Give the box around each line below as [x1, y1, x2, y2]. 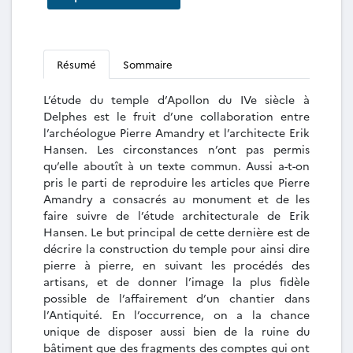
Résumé [57, 57, 96, 71]
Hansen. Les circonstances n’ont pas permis [43, 141, 310, 157]
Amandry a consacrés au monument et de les [43, 191, 310, 206]
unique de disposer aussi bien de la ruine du [43, 323, 310, 339]
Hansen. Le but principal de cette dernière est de [43, 224, 310, 240]
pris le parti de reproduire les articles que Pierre [43, 174, 310, 190]
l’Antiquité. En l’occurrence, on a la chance [43, 307, 310, 322]
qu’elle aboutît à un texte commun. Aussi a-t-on [43, 158, 310, 173]
